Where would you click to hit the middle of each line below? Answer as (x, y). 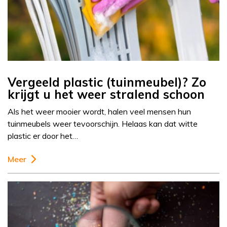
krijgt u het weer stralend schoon (106, 94)
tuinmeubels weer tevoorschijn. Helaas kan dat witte (103, 124)
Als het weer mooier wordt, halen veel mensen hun (99, 112)
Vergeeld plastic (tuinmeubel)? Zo (107, 82)
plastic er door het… (43, 136)
